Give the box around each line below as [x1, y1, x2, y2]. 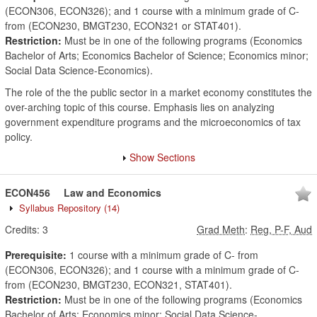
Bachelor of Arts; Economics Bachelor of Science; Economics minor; [5, 48, 309, 62]
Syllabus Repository [19, 201, 104, 214]
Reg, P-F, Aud [250, 222, 312, 236]
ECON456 [5, 185, 50, 200]
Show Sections [129, 150, 195, 164]
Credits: [5, 222, 40, 236]
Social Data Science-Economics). [5, 63, 153, 77]
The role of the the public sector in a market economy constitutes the [5, 85, 312, 99]
